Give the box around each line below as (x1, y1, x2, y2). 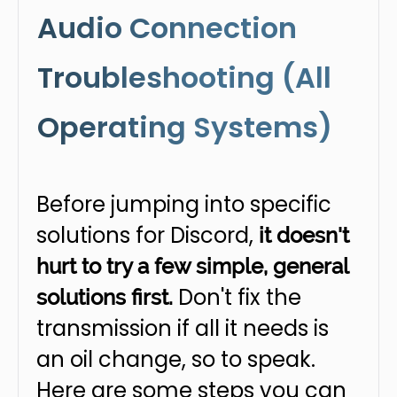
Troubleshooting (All (37, 58, 331, 97)
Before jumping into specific (36, 190, 331, 219)
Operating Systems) (37, 107, 332, 147)
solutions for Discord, (36, 221, 259, 250)
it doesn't (259, 222, 349, 248)
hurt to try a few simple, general (36, 253, 348, 279)
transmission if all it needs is (36, 314, 329, 343)
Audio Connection (37, 8, 297, 48)
